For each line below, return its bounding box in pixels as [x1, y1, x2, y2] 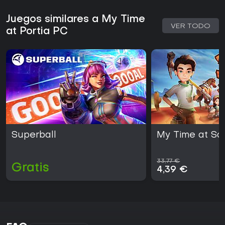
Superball [12, 131, 56, 140]
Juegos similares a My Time [6, 15, 145, 25]
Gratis [12, 162, 49, 175]
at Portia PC [6, 27, 68, 37]
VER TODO [171, 23, 210, 30]
